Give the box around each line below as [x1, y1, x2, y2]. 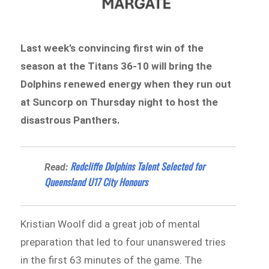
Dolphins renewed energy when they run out [20, 77, 232, 90]
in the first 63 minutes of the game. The [20, 254, 202, 267]
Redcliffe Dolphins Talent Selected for [70, 159, 205, 174]
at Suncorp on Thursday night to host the [20, 95, 219, 108]
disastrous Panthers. [20, 113, 121, 126]
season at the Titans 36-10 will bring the [20, 59, 213, 72]
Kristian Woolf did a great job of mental [20, 218, 201, 231]
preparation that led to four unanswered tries [20, 236, 226, 249]
